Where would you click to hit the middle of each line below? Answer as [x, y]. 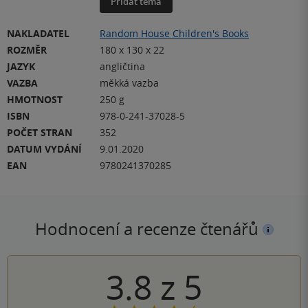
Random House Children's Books [174, 33]
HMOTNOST [35, 99]
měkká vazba [129, 82]
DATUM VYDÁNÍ [44, 148]
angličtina [122, 66]
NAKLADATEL [38, 33]
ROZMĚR [27, 49]
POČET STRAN [40, 132]
